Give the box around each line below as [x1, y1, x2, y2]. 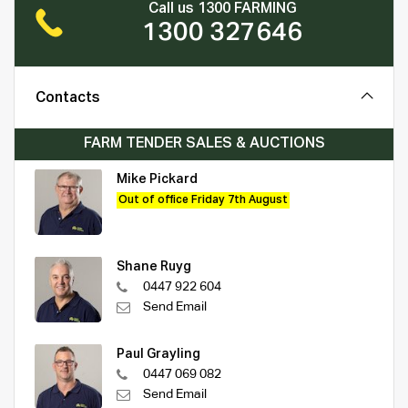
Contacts [36, 90, 100, 106]
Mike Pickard [117, 172, 198, 186]
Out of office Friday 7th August [118, 194, 288, 206]
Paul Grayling [117, 347, 200, 361]
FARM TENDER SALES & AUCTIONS [83, 136, 325, 151]
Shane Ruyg [117, 260, 191, 273]
